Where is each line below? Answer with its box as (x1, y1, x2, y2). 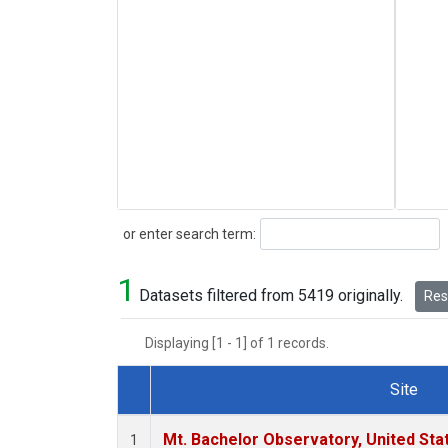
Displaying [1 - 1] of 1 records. (145, 335, 341, 352)
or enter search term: (117, 225, 256, 242)
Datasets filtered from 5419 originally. (135, 286, 407, 306)
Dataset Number (133, 403, 247, 423)
